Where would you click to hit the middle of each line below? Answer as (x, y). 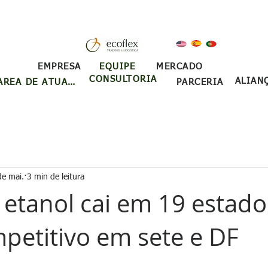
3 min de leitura (56, 177)
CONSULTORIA (123, 79)
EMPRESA (60, 67)
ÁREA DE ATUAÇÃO (71, 82)
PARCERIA (200, 82)
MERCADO (180, 67)
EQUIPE (117, 66)
